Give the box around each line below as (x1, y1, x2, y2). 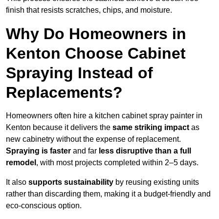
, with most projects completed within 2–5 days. (36, 158, 198, 167)
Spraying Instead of (6, 64, 153, 82)
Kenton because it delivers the (6, 123, 112, 132)
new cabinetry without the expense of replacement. (6, 135, 181, 144)
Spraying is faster (6, 147, 71, 155)
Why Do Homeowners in (6, 25, 186, 43)
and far (71, 147, 99, 155)
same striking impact (112, 123, 189, 132)
